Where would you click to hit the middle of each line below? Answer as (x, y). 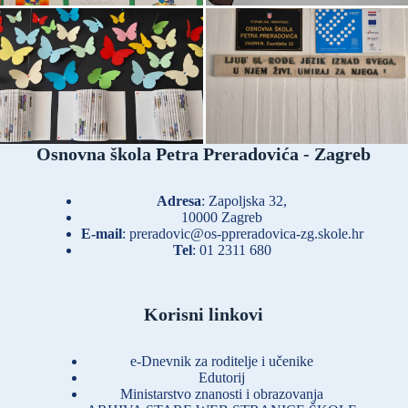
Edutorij (222, 377)
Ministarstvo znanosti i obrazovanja (222, 393)
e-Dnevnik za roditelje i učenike (222, 361)
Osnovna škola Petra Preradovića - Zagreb (204, 153)
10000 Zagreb (222, 217)
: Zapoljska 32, (245, 200)
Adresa (179, 200)
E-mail (101, 233)
